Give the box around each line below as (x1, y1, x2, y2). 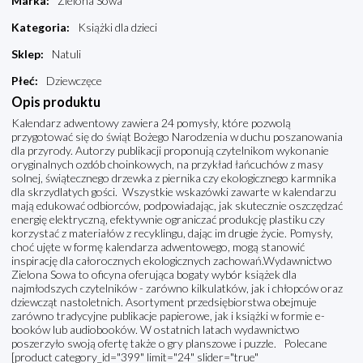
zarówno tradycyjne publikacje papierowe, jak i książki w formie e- (11, 309, 325, 323)
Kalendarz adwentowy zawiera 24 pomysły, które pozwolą (11, 116, 291, 130)
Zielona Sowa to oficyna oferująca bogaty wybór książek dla (11, 267, 297, 282)
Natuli (52, 47, 81, 62)
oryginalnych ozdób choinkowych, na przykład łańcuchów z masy (11, 157, 323, 172)
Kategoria (11, 20, 66, 35)
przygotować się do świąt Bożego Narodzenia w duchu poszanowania (11, 130, 343, 144)
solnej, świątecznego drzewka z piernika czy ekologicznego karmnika (11, 171, 336, 186)
